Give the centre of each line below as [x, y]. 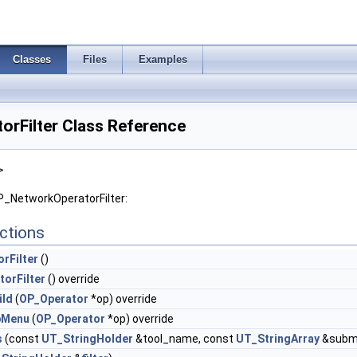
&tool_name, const [184, 339]
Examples [163, 59]
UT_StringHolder [87, 339]
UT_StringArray [278, 339]
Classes [32, 59]
